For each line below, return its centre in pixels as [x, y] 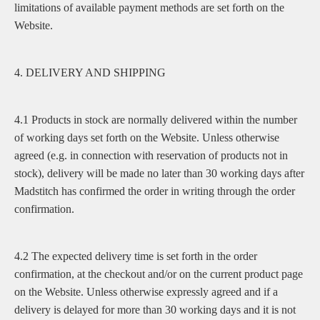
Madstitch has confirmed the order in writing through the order [155, 191]
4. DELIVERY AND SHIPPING [90, 72]
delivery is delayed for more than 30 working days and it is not [155, 310]
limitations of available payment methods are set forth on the [149, 7]
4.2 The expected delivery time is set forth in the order [136, 256]
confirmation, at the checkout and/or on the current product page [159, 274]
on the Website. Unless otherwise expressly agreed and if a [146, 292]
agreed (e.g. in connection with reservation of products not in [151, 155]
